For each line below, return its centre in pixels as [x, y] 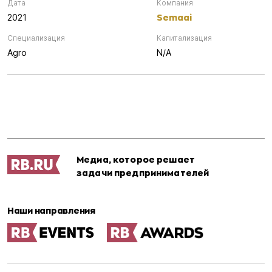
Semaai [174, 17]
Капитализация [184, 38]
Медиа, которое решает [136, 159]
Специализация [36, 38]
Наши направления [51, 210]
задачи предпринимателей [143, 172]
